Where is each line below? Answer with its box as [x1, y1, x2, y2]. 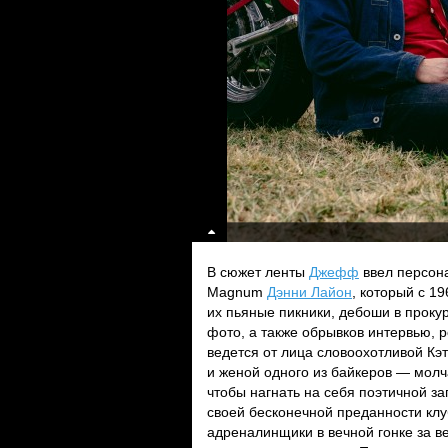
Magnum [207, 284, 267, 300]
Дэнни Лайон [267, 284, 352, 300]
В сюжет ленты [207, 264, 309, 280]
